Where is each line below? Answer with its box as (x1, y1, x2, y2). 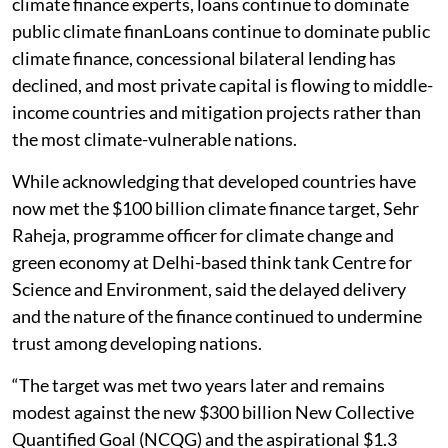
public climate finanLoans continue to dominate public (12, 19, 430, 42)
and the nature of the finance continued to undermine (12, 304, 422, 327)
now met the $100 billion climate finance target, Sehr (12, 196, 419, 219)
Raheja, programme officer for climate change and (12, 223, 394, 246)
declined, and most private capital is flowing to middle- (12, 73, 433, 96)
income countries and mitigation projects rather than (12, 100, 421, 123)
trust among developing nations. (12, 331, 262, 354)
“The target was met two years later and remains (12, 373, 385, 396)
